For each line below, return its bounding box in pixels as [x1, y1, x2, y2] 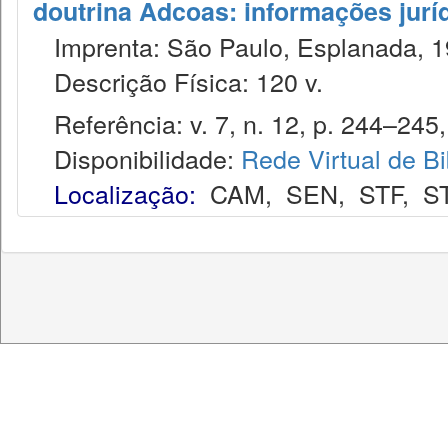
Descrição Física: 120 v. [33, 63, 323, 99]
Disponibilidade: [33, 140, 241, 176]
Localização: [54, 175, 196, 211]
